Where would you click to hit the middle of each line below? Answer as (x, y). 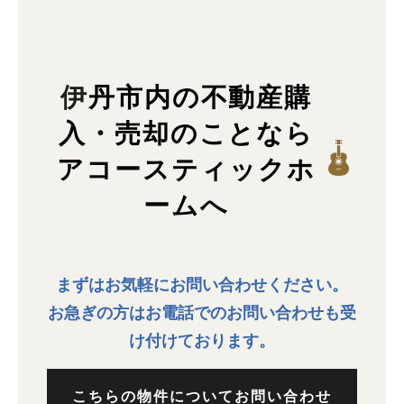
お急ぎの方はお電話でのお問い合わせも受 (202, 311)
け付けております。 (202, 339)
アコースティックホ (186, 167)
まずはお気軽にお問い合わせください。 (202, 283)
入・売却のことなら (186, 131)
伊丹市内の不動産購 (74, 95)
